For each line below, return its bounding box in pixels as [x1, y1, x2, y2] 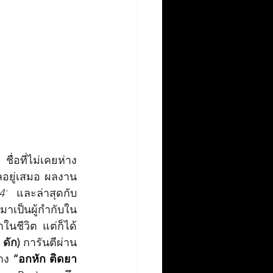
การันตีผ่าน [19, 236, 77, 249]
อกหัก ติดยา [18, 252, 77, 266]
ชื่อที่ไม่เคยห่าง [6, 154, 77, 167]
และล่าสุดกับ [7, 186, 77, 200]
